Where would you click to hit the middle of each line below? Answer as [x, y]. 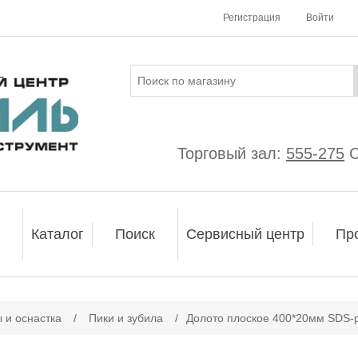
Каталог [58, 234]
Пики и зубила [126, 318]
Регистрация [252, 18]
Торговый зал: [232, 153]
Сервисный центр [245, 234]
